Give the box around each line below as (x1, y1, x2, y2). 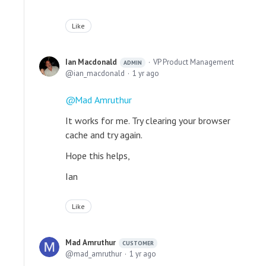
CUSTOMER (122, 239, 154, 247)
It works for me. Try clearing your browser (65, 114, 230, 126)
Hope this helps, (65, 149, 130, 161)
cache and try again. (65, 128, 142, 141)
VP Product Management (153, 56, 234, 67)
